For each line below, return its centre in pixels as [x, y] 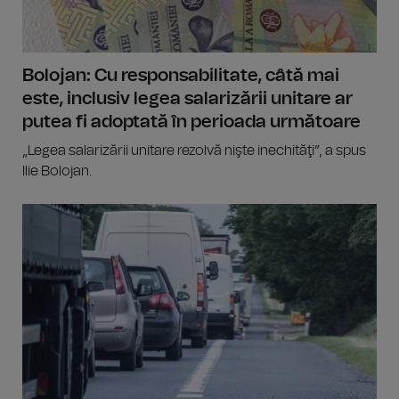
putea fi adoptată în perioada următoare [191, 122]
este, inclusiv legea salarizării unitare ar [187, 99]
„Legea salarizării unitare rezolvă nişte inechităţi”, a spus [194, 151]
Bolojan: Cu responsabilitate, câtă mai [181, 76]
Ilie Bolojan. [57, 171]
